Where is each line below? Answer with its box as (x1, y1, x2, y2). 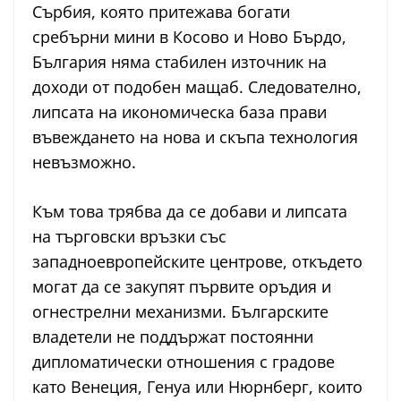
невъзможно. (32, 151, 136, 174)
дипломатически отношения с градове (32, 351, 335, 373)
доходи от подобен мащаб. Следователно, (32, 76, 362, 98)
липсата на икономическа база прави (32, 101, 327, 124)
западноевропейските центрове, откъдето (32, 251, 363, 273)
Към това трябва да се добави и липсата (32, 200, 347, 223)
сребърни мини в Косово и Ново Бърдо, (32, 26, 346, 48)
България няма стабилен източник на (32, 51, 327, 73)
